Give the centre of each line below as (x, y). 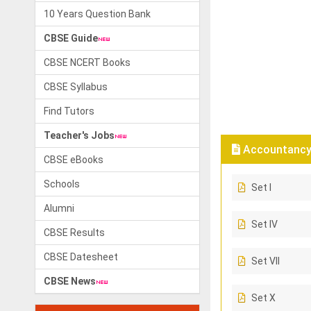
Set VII (265, 261)
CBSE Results (74, 233)
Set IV (264, 224)
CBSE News (70, 281)
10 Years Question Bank (97, 14)
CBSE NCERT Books (87, 62)
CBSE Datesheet (81, 257)
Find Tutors (69, 111)
